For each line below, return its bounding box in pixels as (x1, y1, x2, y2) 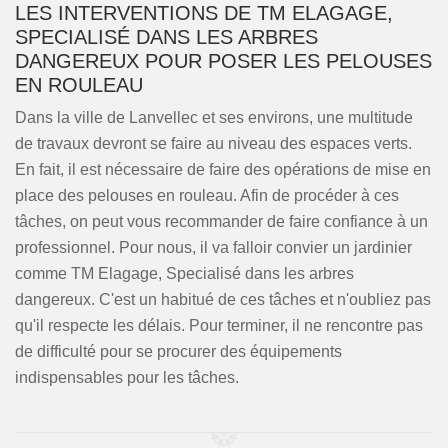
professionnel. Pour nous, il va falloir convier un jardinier (15, 239, 412, 256)
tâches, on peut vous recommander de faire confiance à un (15, 213, 428, 230)
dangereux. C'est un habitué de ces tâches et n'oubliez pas (15, 291, 431, 308)
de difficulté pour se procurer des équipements (15, 343, 342, 360)
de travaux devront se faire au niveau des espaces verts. (15, 135, 412, 152)
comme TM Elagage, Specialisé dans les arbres (15, 265, 354, 282)
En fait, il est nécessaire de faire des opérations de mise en (15, 161, 431, 178)
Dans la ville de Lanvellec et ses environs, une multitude (15, 109, 413, 126)
